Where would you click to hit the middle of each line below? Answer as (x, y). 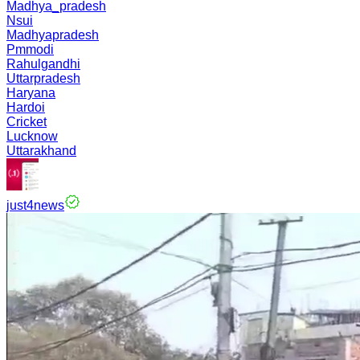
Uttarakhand (41, 151)
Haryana (31, 93)
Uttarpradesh (43, 78)
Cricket (27, 122)
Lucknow (32, 136)
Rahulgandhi (43, 64)
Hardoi (26, 107)
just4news (35, 205)
